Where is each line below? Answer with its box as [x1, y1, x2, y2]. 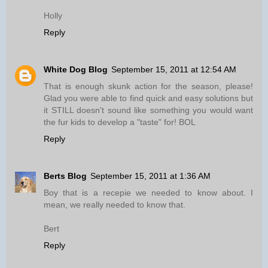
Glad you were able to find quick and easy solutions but [44, 93, 253, 103]
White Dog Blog [44, 65, 108, 75]
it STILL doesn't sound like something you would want [44, 105, 253, 115]
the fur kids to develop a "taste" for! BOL [44, 117, 196, 127]
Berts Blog [44, 171, 87, 181]
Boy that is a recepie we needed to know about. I [44, 188, 253, 198]
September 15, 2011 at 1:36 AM [90, 171, 211, 181]
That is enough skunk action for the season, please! [44, 81, 253, 92]
